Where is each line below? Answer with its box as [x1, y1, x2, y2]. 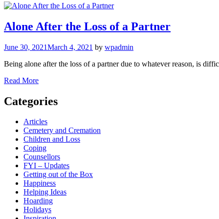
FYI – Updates [23, 161, 69, 170]
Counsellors [23, 153, 60, 161]
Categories [4, 94, 58, 108]
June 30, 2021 [4, 43, 47, 51]
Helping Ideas [23, 188, 66, 197]
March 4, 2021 [47, 43, 93, 51]
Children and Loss [23, 135, 80, 144]
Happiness [23, 179, 56, 188]
